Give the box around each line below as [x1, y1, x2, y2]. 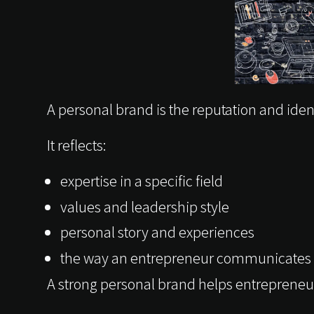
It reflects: [47, 134, 107, 155]
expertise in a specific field [60, 170, 223, 191]
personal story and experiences [60, 221, 254, 243]
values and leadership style [60, 196, 229, 217]
